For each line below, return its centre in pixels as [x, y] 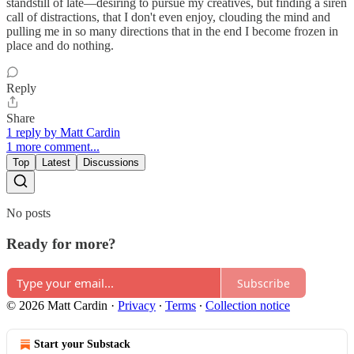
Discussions [111, 162]
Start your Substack [82, 345]
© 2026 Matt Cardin [57, 306]
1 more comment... [53, 146]
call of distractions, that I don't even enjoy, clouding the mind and [168, 17]
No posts [28, 213]
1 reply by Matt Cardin [63, 132]
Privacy [137, 306]
